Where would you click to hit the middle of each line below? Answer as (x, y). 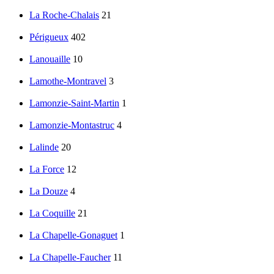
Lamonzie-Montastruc (72, 125)
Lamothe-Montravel (68, 81)
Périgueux (49, 37)
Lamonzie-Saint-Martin (74, 103)
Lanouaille (50, 59)
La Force (47, 169)
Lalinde (44, 147)
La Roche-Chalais (64, 15)
